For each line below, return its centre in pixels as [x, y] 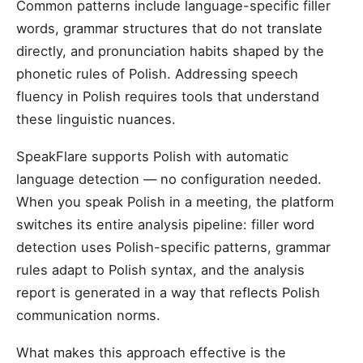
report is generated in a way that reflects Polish [168, 293]
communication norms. [88, 315]
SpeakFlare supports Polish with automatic [152, 156]
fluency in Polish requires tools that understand [168, 96]
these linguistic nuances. [96, 119]
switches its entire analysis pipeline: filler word [165, 224]
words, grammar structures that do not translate [169, 28]
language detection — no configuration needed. [169, 179]
